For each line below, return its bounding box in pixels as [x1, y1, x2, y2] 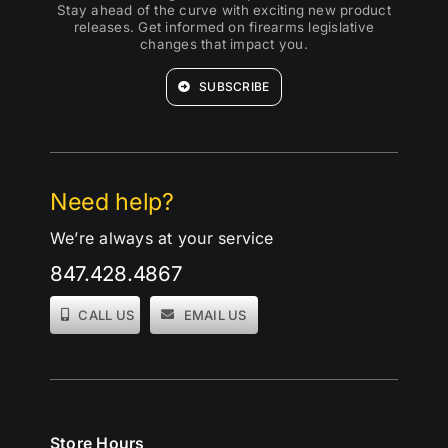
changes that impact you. [140, 35, 308, 52]
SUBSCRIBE [199, 78, 270, 94]
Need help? [49, 186, 174, 216]
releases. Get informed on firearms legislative [73, 18, 375, 35]
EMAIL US [183, 306, 247, 323]
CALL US [78, 306, 135, 323]
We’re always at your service [49, 227, 274, 248]
